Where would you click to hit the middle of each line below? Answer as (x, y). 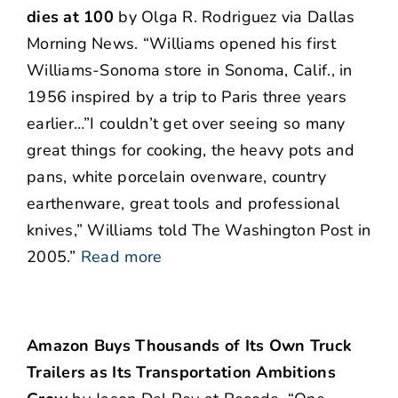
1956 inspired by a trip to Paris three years (187, 97)
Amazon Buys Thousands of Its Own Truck (190, 346)
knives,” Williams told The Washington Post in (199, 231)
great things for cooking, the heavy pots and (191, 151)
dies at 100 (70, 17)
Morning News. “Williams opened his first (181, 44)
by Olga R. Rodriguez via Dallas (234, 17)
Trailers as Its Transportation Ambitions (181, 373)
